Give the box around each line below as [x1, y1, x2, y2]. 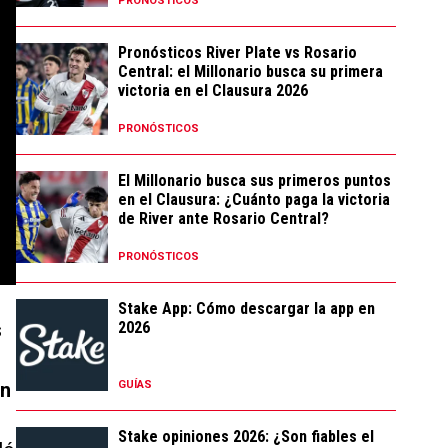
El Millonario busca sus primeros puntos [118, 171, 391, 190]
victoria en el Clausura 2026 [118, 81, 308, 100]
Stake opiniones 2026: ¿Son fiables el [118, 427, 374, 446]
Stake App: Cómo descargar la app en [118, 299, 375, 318]
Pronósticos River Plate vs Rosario [118, 43, 357, 62]
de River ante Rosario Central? [118, 209, 329, 228]
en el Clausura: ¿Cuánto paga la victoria [118, 190, 390, 209]
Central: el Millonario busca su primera [118, 62, 383, 81]
